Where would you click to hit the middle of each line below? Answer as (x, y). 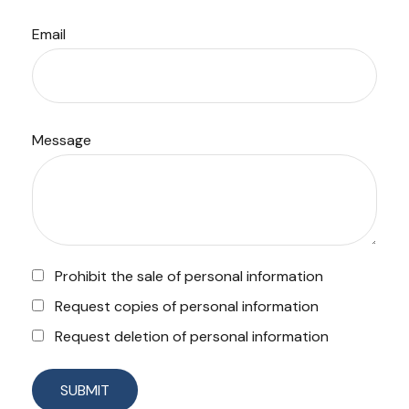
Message (62, 140)
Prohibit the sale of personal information (189, 276)
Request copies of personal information (187, 306)
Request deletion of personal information (192, 336)
